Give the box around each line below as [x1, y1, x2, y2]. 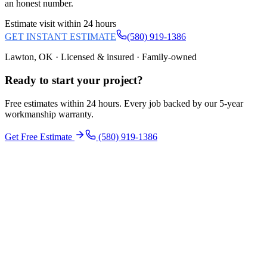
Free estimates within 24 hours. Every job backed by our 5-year [5, 98, 243, 108]
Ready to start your [5, 74, 100, 87]
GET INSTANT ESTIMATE [5, 32, 116, 42]
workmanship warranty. [5, 108, 94, 119]
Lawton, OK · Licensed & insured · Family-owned [5, 52, 197, 63]
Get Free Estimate [5, 131, 74, 142]
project [103, 74, 137, 87]
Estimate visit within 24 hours [5, 18, 116, 29]
